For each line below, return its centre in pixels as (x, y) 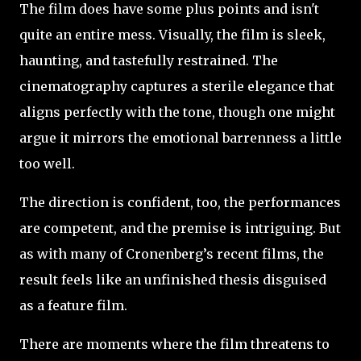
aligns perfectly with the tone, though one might (177, 112)
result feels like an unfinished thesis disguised (173, 280)
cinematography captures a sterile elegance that (177, 87)
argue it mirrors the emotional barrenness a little (180, 138)
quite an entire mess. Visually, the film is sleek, (172, 35)
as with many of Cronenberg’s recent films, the (172, 254)
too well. (49, 164)
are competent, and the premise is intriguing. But (180, 228)
